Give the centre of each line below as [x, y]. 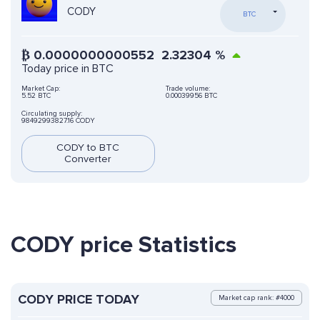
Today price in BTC [67, 69]
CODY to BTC [88, 148]
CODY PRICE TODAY [79, 300]
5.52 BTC [36, 96]
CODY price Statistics [124, 245]
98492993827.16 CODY [58, 121]
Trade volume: [187, 89]
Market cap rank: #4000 [256, 298]
